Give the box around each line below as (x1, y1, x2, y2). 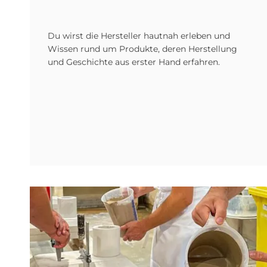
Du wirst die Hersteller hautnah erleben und (48, 30, 230, 41)
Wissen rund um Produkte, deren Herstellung (48, 44, 237, 54)
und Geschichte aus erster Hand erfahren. (48, 57, 220, 67)
